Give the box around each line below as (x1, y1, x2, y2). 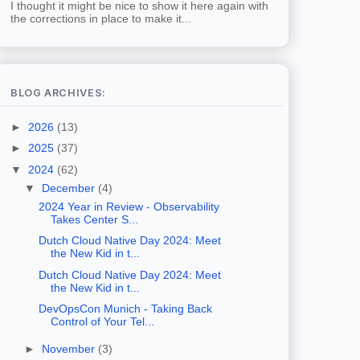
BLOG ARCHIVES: (10, 86, 106, 99)
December (41, 181, 98, 194)
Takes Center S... (50, 212, 138, 226)
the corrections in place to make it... (10, 12, 191, 26)
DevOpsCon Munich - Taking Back (38, 302, 212, 316)
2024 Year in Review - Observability (38, 199, 219, 213)
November (41, 342, 98, 355)
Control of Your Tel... (50, 315, 154, 329)
